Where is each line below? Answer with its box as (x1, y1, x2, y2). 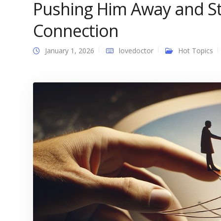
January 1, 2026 (45, 46, 94, 55)
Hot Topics (178, 46, 213, 55)
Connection (33, 19, 118, 42)
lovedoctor (119, 46, 153, 55)
